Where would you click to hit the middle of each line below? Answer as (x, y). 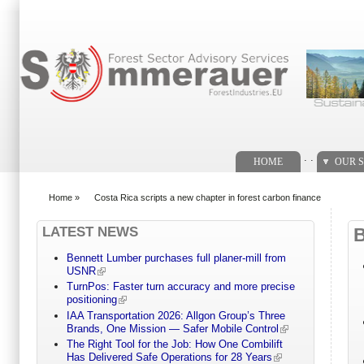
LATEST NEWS (90, 232)
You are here (68, 205)
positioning (91, 300)
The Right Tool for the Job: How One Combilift (174, 344)
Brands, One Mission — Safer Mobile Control (172, 328)
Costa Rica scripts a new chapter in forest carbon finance (208, 197)
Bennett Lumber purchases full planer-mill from (176, 258)
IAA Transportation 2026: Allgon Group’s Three (175, 315)
